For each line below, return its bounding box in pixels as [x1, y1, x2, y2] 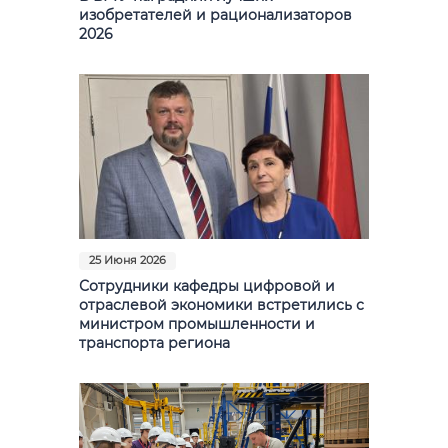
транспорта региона [79, 334, 230, 351]
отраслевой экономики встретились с [79, 296, 364, 313]
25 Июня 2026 [89, 254, 166, 268]
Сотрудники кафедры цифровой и [79, 277, 335, 294]
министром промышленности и [79, 315, 315, 332]
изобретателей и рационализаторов [79, 7, 352, 24]
